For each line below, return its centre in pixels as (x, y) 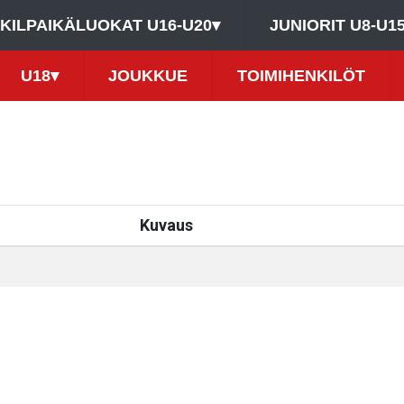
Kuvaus (166, 225)
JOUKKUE (148, 76)
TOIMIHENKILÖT (301, 76)
